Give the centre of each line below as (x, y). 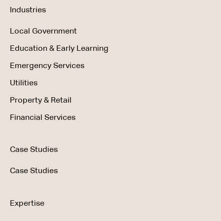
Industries (28, 10)
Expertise (27, 203)
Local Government (43, 32)
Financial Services (43, 118)
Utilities (24, 83)
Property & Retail (41, 101)
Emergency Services (47, 66)
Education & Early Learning (59, 49)
